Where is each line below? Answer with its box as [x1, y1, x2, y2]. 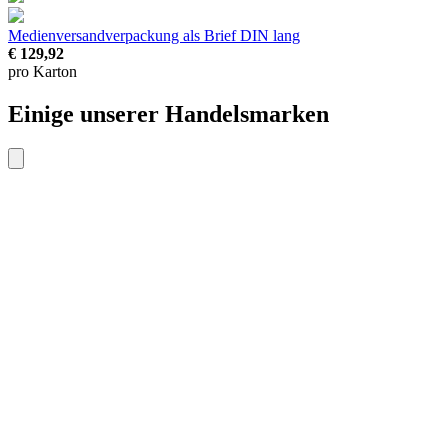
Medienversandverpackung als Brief [8, 27, 240, 45]
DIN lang [240, 27, 300, 45]
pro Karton [8, 63, 77, 81]
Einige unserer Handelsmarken [8, 101, 329, 128]
